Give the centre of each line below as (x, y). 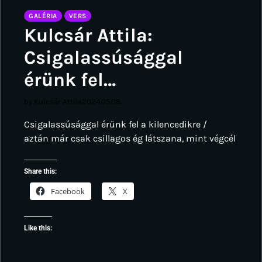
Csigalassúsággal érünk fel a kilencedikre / (116, 124)
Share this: (40, 171)
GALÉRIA (43, 15)
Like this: (38, 228)
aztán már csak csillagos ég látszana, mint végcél (130, 138)
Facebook (68, 191)
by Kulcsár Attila (53, 101)
